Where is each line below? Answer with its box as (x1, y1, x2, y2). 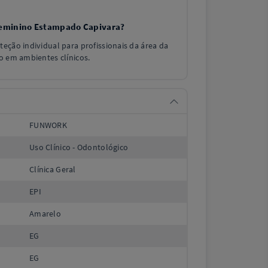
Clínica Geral (29, 164, 76, 175)
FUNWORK (29, 120, 67, 130)
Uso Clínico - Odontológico (29, 142, 129, 153)
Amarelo (29, 208, 61, 219)
